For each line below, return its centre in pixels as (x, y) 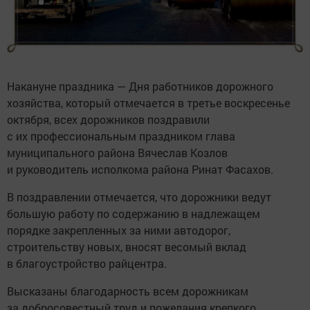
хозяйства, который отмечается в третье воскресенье (148, 103)
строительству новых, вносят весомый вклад (127, 247)
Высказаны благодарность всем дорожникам (128, 291)
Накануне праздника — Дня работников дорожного (140, 86)
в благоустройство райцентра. (87, 264)
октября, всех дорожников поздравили (108, 120)
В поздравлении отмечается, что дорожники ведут (139, 197)
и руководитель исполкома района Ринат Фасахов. (140, 170)
